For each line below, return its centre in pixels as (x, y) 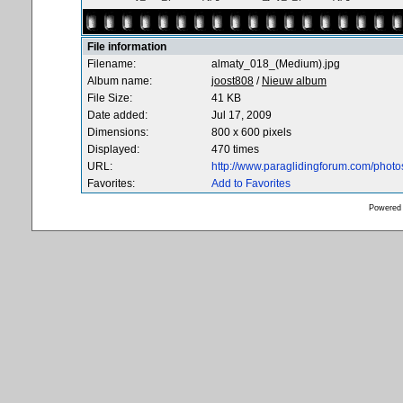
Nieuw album (294, 81)
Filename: (112, 64)
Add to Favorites (251, 184)
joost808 (233, 81)
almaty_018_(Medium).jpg (276, 64)
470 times (235, 149)
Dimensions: (118, 132)
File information (127, 47)
